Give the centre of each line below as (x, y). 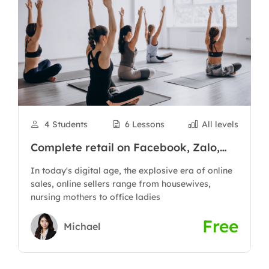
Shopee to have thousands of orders (128, 162)
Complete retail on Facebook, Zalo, (125, 147)
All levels (220, 124)
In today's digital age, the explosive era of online (131, 171)
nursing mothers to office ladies (95, 197)
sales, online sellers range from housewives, (121, 184)
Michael (82, 226)
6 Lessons (144, 124)
